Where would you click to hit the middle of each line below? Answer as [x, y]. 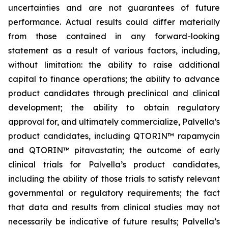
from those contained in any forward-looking [114, 36]
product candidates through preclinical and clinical [114, 93]
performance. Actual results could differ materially [114, 22]
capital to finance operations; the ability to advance [114, 79]
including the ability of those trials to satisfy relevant [114, 179]
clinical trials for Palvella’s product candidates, [114, 164]
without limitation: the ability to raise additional [114, 65]
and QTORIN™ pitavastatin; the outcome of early [114, 150]
